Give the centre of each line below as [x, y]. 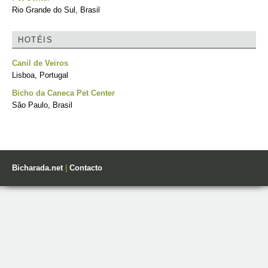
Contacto [86, 168]
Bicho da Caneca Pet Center [63, 93]
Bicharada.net [37, 168]
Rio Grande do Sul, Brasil [56, 10]
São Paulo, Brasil [42, 105]
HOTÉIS [35, 40]
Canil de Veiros [40, 63]
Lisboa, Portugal [40, 75]
